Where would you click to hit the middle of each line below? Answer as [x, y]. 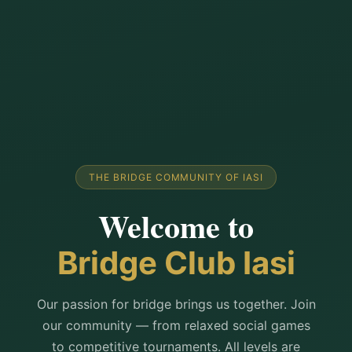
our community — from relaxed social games [176, 326]
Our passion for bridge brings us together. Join [176, 304]
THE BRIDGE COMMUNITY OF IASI [176, 177]
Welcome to [176, 226]
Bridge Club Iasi [176, 263]
